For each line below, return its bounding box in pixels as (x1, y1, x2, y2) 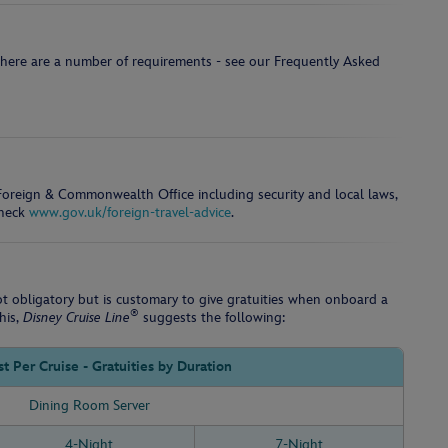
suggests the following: (139, 309, 285, 326)
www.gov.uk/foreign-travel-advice (29, 204, 231, 221)
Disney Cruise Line (23, 309, 130, 326)
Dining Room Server (28, 397, 150, 414)
